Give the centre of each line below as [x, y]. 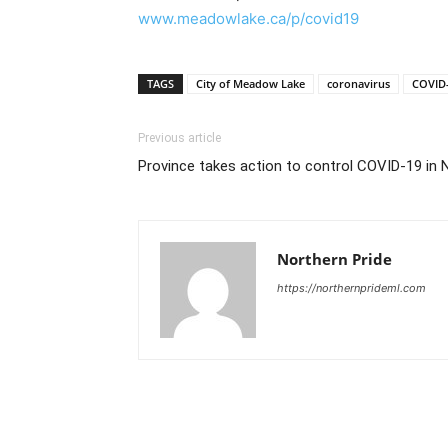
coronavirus [358, 83]
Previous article [179, 137]
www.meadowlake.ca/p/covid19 [248, 18]
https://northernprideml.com [351, 287]
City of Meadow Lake [250, 83]
